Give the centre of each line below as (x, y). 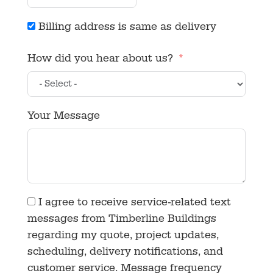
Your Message (63, 117)
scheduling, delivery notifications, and (125, 253)
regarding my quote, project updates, (123, 236)
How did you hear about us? (100, 59)
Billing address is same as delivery (127, 28)
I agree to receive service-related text (134, 203)
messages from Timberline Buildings (122, 220)
